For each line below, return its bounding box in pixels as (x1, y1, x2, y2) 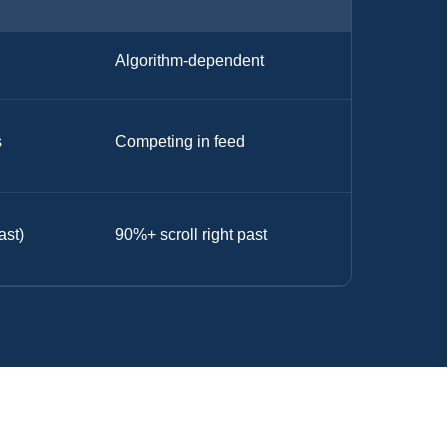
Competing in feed (115, 132, 246, 150)
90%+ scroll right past (115, 225, 268, 243)
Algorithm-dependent (115, 52, 265, 69)
